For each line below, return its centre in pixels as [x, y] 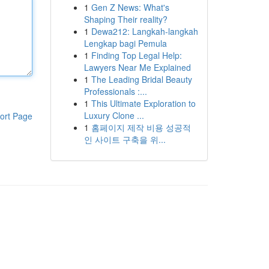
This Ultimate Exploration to [143, 103]
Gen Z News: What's [130, 7]
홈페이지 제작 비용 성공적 [141, 127]
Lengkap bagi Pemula [125, 43]
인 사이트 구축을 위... [125, 139]
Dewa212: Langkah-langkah [144, 31]
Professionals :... [115, 91]
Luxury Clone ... [114, 115]
